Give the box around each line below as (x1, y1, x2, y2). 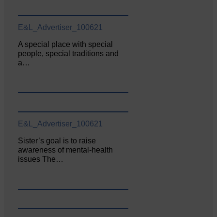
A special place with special (18, 40, 113, 48)
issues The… (18, 155, 64, 164)
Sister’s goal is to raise (18, 137, 96, 145)
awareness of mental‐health (18, 146, 113, 155)
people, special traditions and (18, 49, 119, 58)
